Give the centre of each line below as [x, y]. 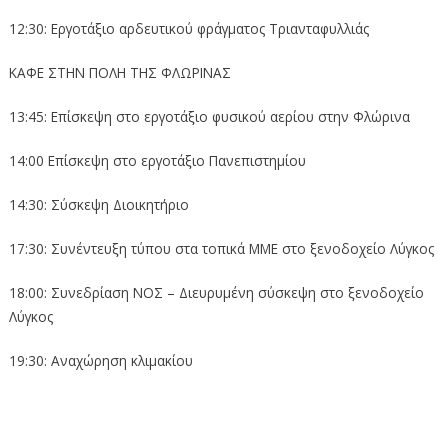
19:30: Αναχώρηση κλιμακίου [100, 360]
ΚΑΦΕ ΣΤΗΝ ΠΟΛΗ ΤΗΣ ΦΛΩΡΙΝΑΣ [119, 72]
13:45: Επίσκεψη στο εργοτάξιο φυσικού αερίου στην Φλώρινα [209, 116]
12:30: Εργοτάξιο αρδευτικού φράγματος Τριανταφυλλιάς [188, 28]
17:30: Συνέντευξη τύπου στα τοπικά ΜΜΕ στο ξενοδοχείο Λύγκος [221, 248]
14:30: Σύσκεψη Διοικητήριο [98, 204]
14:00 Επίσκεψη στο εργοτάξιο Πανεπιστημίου [157, 160]
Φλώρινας [46, 428]
